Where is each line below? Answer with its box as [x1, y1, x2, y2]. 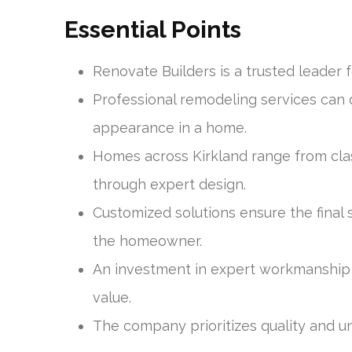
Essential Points [64, 15, 241, 43]
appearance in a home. [93, 119, 247, 136]
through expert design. [93, 175, 246, 192]
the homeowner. [93, 232, 202, 249]
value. [93, 288, 131, 306]
